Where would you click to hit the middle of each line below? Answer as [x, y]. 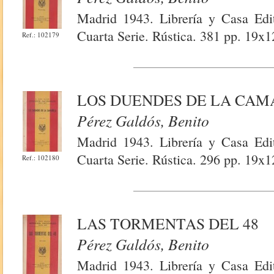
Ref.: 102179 [41, 35]
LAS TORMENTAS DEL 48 [168, 223]
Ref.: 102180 [41, 157]
